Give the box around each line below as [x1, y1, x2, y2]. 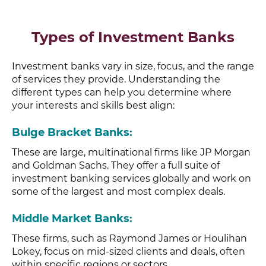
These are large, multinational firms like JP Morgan [12, 147, 251, 159]
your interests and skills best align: [12, 100, 175, 112]
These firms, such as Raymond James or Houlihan [12, 233, 247, 245]
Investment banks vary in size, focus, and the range [12, 61, 254, 72]
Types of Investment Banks [31, 28, 235, 46]
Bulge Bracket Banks [12, 126, 129, 140]
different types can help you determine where [12, 87, 232, 99]
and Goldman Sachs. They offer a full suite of [12, 160, 220, 172]
